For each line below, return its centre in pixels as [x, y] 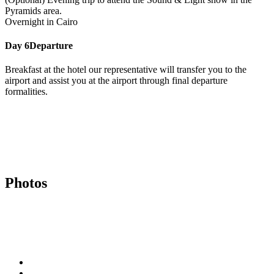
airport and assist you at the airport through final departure [116, 81]
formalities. [26, 92]
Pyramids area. [33, 10]
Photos [26, 183]
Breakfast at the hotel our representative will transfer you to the [126, 70]
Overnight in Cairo [41, 21]
